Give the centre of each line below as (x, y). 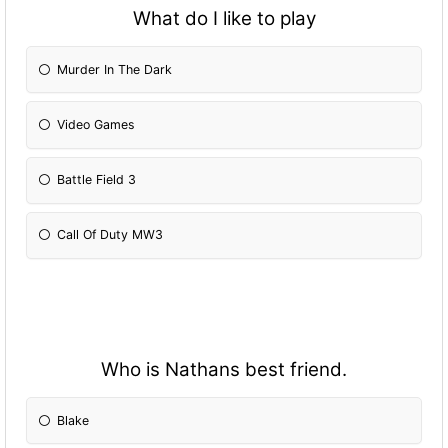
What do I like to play (224, 19)
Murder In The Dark (115, 69)
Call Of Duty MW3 (110, 235)
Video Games (96, 124)
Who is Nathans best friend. (224, 369)
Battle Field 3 (97, 180)
